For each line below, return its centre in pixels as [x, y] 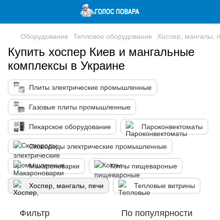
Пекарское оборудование [70, 127]
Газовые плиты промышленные [80, 107]
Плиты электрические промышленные [90, 87]
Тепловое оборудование [113, 36]
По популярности [157, 213]
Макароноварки [54, 166]
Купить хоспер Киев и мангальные [101, 52]
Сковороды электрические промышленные [98, 146]
